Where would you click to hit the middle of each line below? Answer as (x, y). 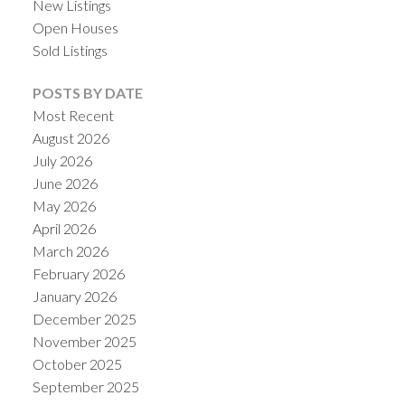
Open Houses (75, 27)
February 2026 (78, 274)
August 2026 (71, 138)
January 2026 (74, 297)
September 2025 (85, 387)
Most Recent (73, 116)
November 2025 (84, 342)
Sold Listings (70, 50)
